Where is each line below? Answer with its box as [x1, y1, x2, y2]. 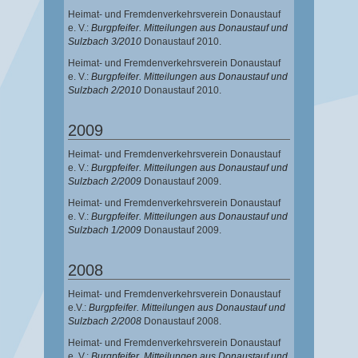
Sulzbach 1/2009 [68, 225, 141, 237]
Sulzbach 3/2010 [68, 36, 141, 48]
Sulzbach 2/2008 [68, 316, 141, 328]
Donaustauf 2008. [144, 316, 221, 328]
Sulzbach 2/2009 [68, 176, 141, 188]
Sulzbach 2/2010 [68, 85, 141, 97]
